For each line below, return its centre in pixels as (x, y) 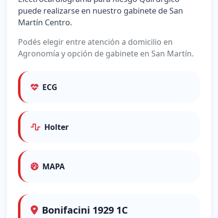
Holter (56, 127)
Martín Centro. (45, 22)
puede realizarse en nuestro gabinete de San (100, 11)
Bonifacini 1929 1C (85, 210)
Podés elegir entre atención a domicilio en (95, 42)
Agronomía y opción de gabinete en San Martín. (106, 54)
